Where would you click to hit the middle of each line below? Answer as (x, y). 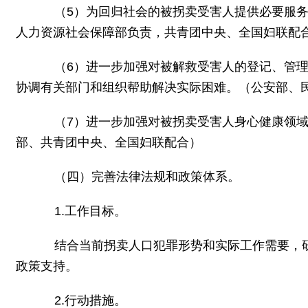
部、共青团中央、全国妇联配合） (109, 142)
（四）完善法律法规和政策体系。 (135, 177)
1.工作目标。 (78, 211)
